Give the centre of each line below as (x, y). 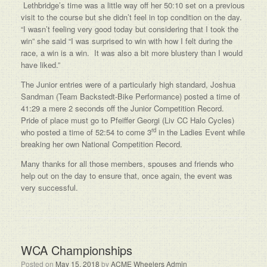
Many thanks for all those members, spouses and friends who (127, 164)
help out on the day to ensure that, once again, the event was (127, 176)
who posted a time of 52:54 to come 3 (86, 132)
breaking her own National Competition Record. (102, 144)
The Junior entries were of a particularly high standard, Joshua (128, 84)
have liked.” (41, 65)
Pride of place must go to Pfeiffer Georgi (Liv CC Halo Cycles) (128, 120)
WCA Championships (77, 250)
